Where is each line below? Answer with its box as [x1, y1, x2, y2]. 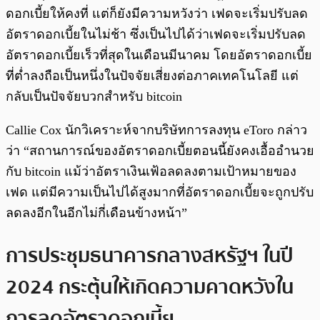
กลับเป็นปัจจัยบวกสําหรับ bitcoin [6, 89, 182, 104]
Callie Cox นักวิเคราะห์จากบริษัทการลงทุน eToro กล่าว [6, 123, 307, 138]
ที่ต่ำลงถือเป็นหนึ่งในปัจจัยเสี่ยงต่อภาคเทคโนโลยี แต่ [6, 69, 299, 84]
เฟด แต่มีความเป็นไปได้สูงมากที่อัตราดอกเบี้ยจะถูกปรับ [6, 185, 314, 200]
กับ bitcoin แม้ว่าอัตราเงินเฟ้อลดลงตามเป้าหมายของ [6, 164, 296, 179]
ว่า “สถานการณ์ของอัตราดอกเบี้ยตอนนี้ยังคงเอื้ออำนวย [6, 144, 314, 159]
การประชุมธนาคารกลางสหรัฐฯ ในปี [6, 239, 293, 271]
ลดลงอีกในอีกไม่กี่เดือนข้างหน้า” [6, 206, 187, 221]
